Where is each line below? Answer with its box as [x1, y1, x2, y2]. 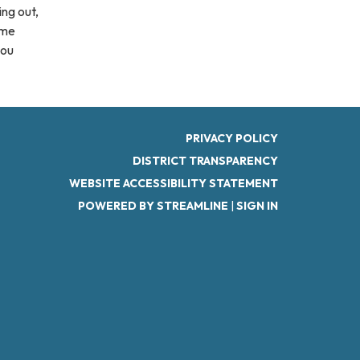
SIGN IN [236, 198, 278, 213]
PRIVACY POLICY [186, 131, 278, 145]
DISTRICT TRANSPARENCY [133, 153, 278, 168]
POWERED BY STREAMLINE [78, 198, 228, 213]
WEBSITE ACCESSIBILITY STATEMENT [69, 176, 278, 190]
